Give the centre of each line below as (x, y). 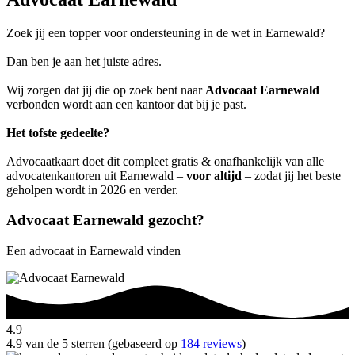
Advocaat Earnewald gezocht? (105, 220)
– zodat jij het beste (291, 175)
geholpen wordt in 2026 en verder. (92, 189)
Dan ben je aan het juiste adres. (84, 61)
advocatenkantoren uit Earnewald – (96, 175)
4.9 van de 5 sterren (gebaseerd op (94, 344)
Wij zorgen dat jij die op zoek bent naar (106, 90)
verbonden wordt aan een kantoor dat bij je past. (126, 104)
